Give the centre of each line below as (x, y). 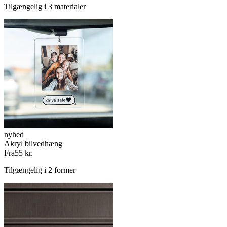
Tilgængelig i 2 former (40, 170)
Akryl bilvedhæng (33, 144)
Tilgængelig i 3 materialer (45, 7)
